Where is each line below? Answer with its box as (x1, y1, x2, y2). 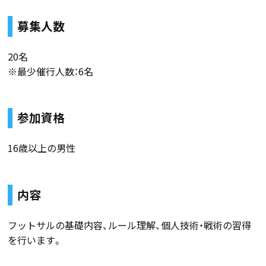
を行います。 (8, 232, 63, 247)
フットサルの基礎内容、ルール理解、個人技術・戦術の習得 (8, 217, 252, 232)
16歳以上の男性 (8, 141, 76, 156)
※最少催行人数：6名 (8, 64, 94, 78)
